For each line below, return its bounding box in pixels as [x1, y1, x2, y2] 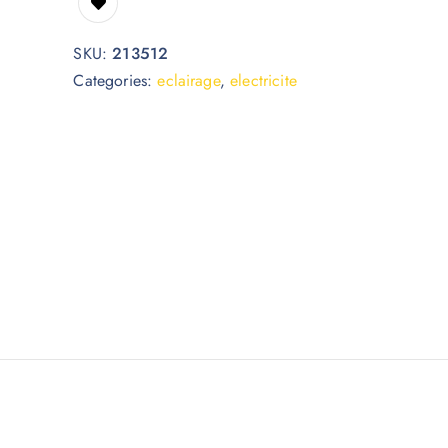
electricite [230, 69, 297, 92]
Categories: [73, 69, 158, 92]
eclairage [157, 69, 220, 92]
